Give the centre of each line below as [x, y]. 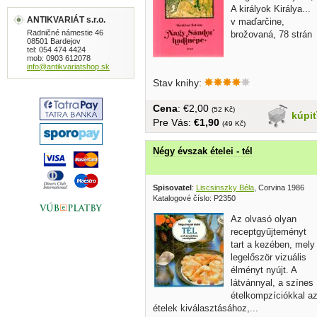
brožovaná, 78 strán [271, 35]
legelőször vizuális [269, 257]
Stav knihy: [179, 83]
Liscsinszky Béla [225, 187]
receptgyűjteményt [269, 231]
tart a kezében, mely [273, 244]
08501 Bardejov [54, 41]
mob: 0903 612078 [59, 58]
